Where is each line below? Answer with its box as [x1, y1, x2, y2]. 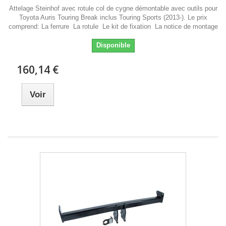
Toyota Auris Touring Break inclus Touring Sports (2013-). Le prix [19, 14, 207, 22]
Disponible [96, 41, 130, 49]
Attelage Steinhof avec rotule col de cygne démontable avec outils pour [9, 5, 217, 13]
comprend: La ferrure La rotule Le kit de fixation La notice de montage [8, 23, 218, 31]
